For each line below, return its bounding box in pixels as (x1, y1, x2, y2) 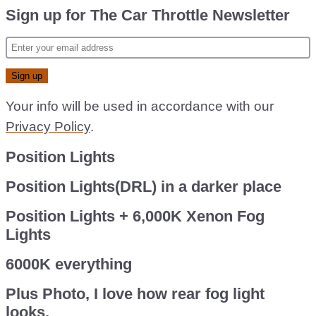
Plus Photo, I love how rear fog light (6, 285, 265, 303)
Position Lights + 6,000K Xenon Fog (6, 207, 265, 225)
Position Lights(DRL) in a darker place (6, 178, 281, 195)
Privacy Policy (6, 119, 90, 134)
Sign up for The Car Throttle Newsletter (6, 6, 290, 24)
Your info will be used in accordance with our (6, 99, 274, 114)
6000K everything (6, 255, 132, 273)
